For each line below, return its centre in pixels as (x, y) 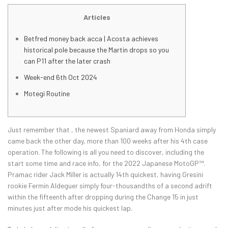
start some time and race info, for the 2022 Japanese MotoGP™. (106, 163)
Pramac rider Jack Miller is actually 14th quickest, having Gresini (105, 175)
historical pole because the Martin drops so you (96, 50)
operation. (24, 152)
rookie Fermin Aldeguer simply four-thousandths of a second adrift (110, 186)
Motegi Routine (47, 94)
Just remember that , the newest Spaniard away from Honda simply (112, 130)
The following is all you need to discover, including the (123, 152)
